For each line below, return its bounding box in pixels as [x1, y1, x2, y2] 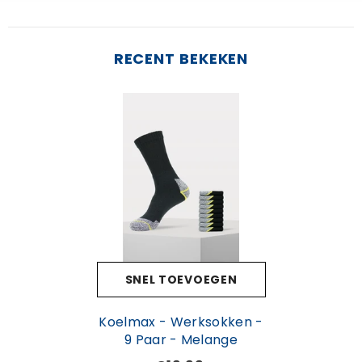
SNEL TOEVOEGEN [124, 271, 238, 288]
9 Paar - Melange [124, 330, 238, 349]
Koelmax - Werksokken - [99, 312, 263, 331]
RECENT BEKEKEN [113, 48, 249, 69]
